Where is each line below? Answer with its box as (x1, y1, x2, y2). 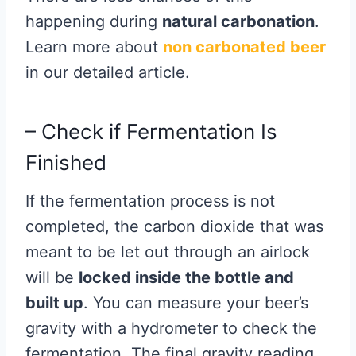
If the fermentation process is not (25, 192, 275, 211)
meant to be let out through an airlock (25, 242, 310, 262)
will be (25, 268, 79, 288)
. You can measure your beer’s (83, 293, 308, 313)
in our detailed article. (25, 63, 190, 83)
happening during (25, 12, 162, 32)
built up (25, 293, 83, 313)
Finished (25, 150, 112, 176)
